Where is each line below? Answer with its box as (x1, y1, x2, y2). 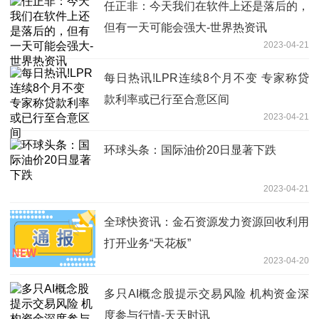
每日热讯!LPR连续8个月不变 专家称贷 (104, 71, 309, 84)
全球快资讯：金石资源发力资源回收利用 (104, 215, 309, 228)
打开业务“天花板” (104, 236, 191, 249)
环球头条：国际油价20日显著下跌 (104, 143, 276, 156)
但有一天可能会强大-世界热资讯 (104, 21, 267, 33)
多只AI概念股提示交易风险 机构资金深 (104, 287, 309, 300)
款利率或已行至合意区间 (104, 93, 229, 105)
